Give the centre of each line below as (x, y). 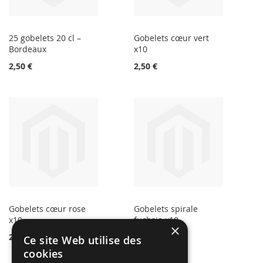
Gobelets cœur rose (47, 209)
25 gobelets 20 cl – (45, 38)
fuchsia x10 (156, 220)
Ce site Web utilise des (83, 240)
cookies (43, 254)
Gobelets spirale (166, 209)
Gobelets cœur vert (172, 38)
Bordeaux (28, 49)
